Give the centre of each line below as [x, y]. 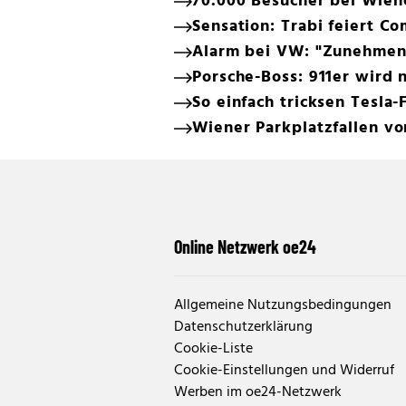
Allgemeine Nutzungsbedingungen [283, 305]
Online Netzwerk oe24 [245, 246]
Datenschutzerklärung [243, 327]
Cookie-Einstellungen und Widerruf [284, 370]
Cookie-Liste [213, 348]
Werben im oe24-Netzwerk [258, 392]
